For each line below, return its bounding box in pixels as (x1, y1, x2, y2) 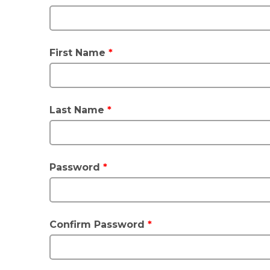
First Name (49, 47, 108, 58)
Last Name (49, 104, 107, 116)
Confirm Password (49, 219, 148, 230)
